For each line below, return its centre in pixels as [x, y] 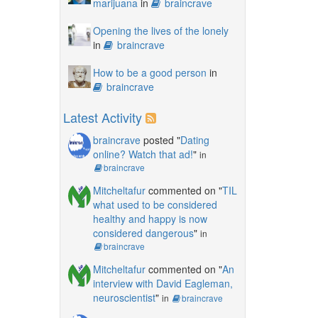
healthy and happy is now [150, 218]
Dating [194, 139]
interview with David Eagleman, [163, 283]
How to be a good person [149, 72]
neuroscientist [124, 297]
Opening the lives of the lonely [160, 30]
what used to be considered [155, 204]
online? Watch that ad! [143, 154]
